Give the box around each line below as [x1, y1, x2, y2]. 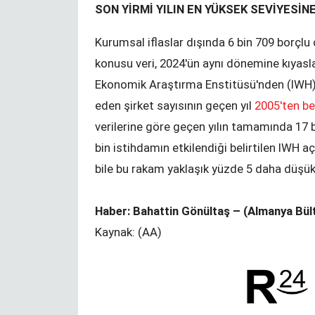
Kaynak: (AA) [95, 224, 162, 239]
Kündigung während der [173, 273, 311, 288]
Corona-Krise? [173, 288, 258, 303]
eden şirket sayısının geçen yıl [95, 98, 255, 112]
